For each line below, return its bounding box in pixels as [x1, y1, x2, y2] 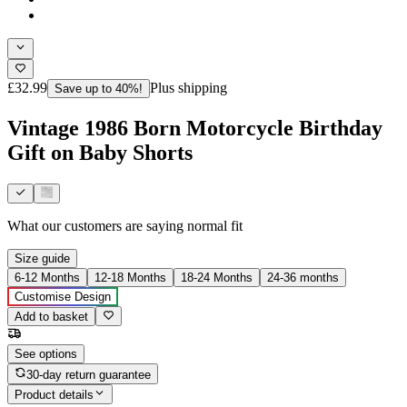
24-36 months [267, 271, 339, 285]
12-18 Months [94, 271, 166, 285]
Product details [15, 388, 94, 402]
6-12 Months [15, 271, 80, 285]
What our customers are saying [7, 218, 184, 234]
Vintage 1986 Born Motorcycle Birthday [7, 115, 382, 140]
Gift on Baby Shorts [7, 140, 193, 164]
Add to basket [15, 310, 88, 324]
